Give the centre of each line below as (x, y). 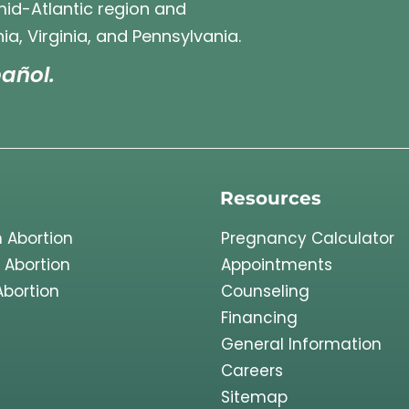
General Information (301, 344)
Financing (259, 317)
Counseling (265, 291)
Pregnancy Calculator (308, 238)
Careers (252, 370)
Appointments (277, 264)
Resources (271, 197)
